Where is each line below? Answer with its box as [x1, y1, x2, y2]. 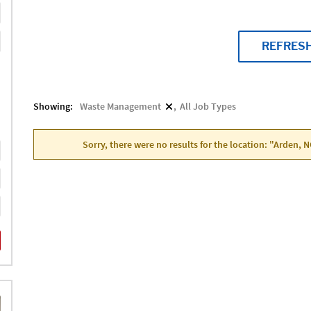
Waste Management [79, 99, 161, 112]
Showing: [33, 99, 73, 112]
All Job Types [179, 99, 236, 112]
